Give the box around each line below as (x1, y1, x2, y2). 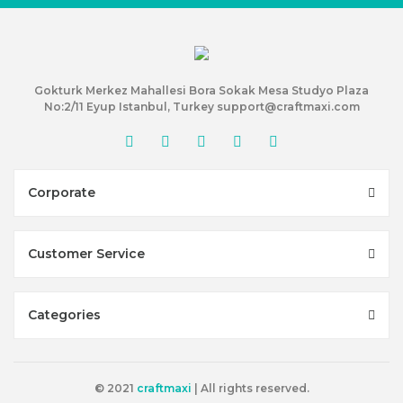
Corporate (28, 184, 95, 201)
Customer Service (28, 246, 145, 262)
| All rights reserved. (191, 381, 309, 395)
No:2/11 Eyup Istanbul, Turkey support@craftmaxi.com (43, 100, 360, 113)
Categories (28, 307, 101, 323)
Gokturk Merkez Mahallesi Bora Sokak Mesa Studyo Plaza (34, 84, 369, 97)
